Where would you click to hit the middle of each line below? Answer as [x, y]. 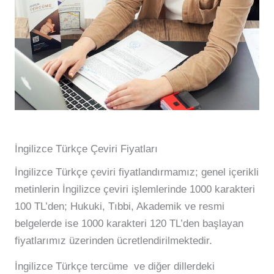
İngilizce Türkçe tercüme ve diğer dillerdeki [115, 267]
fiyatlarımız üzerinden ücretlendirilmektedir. [113, 241]
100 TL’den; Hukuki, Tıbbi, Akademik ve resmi [120, 207]
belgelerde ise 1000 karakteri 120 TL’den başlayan [129, 224]
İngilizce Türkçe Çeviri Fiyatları [86, 149]
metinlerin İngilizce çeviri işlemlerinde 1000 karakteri [135, 190]
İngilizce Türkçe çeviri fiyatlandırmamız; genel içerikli [137, 172]
